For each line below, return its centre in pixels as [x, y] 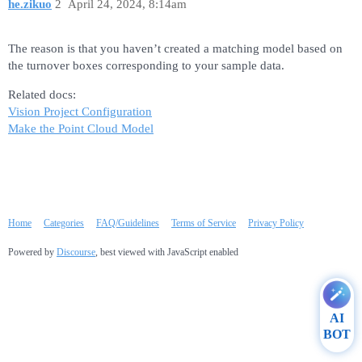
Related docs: [42, 94]
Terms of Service [204, 223]
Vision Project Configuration [80, 111]
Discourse [76, 252]
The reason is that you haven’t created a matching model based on [175, 48]
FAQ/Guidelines [128, 223]
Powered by [32, 252]
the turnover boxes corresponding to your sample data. [146, 65]
